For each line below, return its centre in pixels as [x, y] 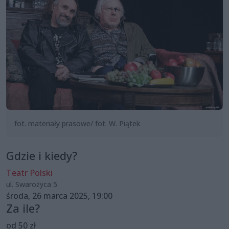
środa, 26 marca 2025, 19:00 [59, 196]
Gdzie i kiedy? [42, 156]
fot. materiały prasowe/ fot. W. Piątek [77, 124]
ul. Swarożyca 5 [32, 185]
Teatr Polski [29, 173]
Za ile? [23, 209]
